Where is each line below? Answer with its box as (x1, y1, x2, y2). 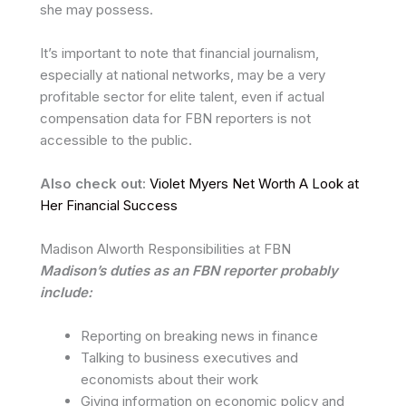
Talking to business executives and (81, 348, 298, 366)
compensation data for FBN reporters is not (40, 109, 311, 127)
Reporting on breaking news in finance (81, 326, 318, 344)
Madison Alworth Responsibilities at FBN (40, 239, 291, 257)
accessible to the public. (40, 130, 192, 149)
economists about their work (81, 370, 258, 388)
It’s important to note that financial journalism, (40, 43, 319, 62)
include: (40, 283, 92, 301)
